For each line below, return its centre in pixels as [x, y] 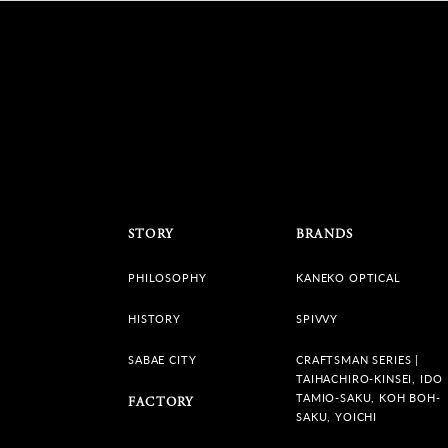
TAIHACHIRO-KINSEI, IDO [369, 378]
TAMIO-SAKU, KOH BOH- [368, 397]
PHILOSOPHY [167, 277]
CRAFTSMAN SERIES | [358, 359]
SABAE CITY [162, 359]
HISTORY [154, 318]
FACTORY [161, 402]
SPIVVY [317, 318]
